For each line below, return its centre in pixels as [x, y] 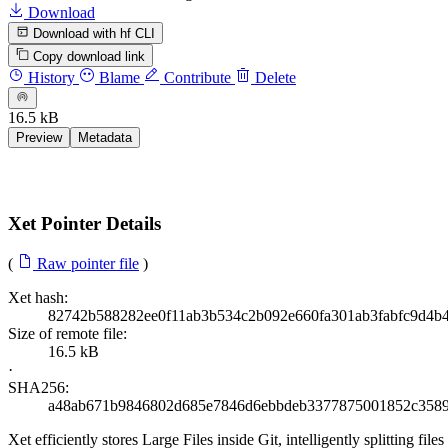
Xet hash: [38, 298]
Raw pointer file [86, 264]
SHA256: [38, 388]
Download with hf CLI [92, 34]
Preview [39, 137]
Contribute [195, 77]
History [49, 77]
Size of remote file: [67, 334]
